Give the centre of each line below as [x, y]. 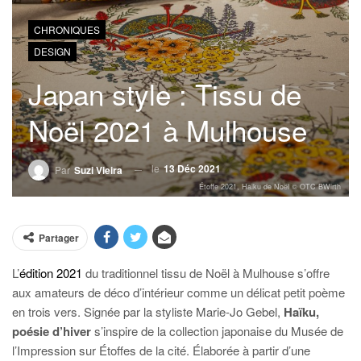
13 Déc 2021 [192, 169]
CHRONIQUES [67, 30]
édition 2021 [51, 273]
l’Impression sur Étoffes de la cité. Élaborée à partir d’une [161, 350]
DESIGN [52, 52]
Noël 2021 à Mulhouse [168, 130]
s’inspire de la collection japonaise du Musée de [217, 331]
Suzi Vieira [98, 170]
